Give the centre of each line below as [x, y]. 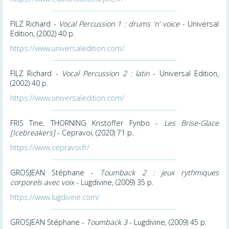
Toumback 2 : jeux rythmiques [160, 172]
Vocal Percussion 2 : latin [106, 73]
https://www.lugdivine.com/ [55, 197]
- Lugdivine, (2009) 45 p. [167, 222]
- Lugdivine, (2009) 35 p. [114, 182]
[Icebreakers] [33, 132]
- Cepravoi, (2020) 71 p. [94, 132]
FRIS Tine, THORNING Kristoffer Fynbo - [87, 123]
